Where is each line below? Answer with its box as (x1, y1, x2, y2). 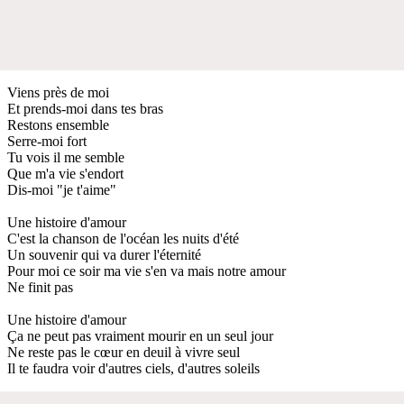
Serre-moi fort (7, 133, 87, 149)
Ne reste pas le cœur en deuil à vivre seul (7, 344, 240, 360)
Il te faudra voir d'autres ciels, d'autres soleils (7, 360, 260, 376)
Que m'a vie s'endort (7, 165, 124, 181)
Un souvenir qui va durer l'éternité (7, 246, 201, 262)
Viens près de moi (7, 84, 109, 100)
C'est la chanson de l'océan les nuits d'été (7, 230, 239, 246)
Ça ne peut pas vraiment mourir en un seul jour (7, 327, 273, 344)
